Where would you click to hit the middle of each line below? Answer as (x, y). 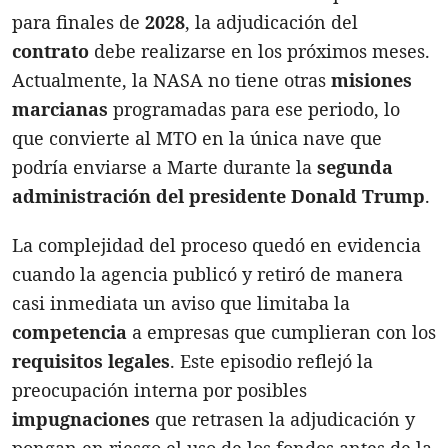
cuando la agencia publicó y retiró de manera (207, 273)
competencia (69, 331)
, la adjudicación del (271, 21)
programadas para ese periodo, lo (254, 108)
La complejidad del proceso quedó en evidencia (216, 244)
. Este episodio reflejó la (271, 360)
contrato (50, 50)
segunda (355, 166)
